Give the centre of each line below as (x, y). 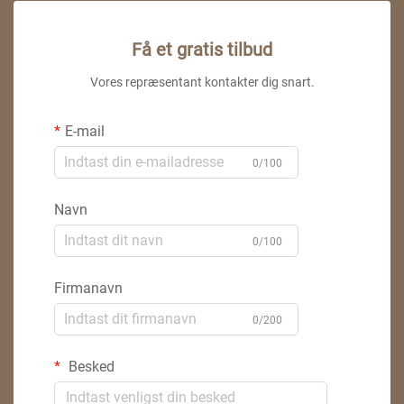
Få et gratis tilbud (202, 49)
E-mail (85, 131)
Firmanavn (88, 288)
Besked (90, 366)
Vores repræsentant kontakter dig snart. (202, 82)
